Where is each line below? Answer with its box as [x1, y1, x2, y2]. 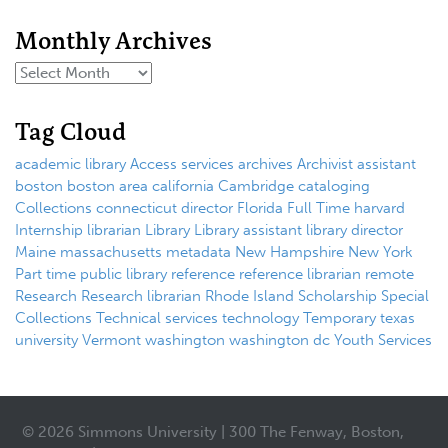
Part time [15, 265, 76, 284]
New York [348, 243, 413, 262]
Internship [15, 221, 83, 240]
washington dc [229, 331, 330, 350]
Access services [130, 155, 234, 174]
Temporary [303, 309, 376, 328]
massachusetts [60, 243, 162, 262]
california [152, 177, 214, 196]
